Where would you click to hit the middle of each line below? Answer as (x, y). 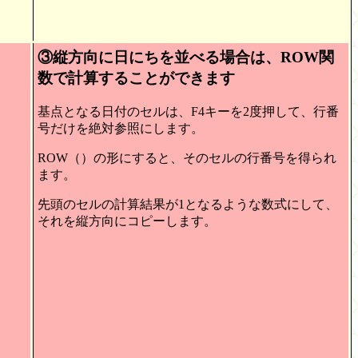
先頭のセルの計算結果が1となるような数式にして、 (188, 204)
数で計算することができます (136, 78)
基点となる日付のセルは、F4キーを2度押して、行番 (188, 111)
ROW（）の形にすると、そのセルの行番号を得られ (187, 157)
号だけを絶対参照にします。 (121, 128)
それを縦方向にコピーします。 (127, 221)
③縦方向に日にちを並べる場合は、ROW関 (186, 57)
